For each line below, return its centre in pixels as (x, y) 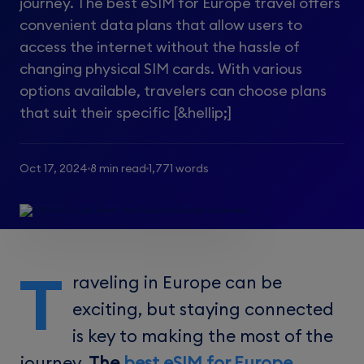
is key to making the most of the (203, 336)
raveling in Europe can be (177, 282)
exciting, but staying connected (203, 309)
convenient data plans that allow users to (161, 25)
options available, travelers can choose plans (173, 91)
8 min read (118, 168)
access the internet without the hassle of (160, 47)
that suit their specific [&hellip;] (126, 113)
